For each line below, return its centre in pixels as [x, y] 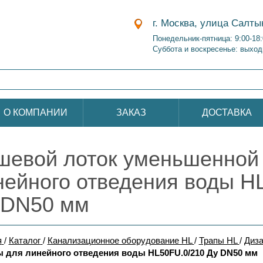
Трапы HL [218, 240]
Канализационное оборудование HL [119, 240]
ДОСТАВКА [227, 112]
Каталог [24, 240]
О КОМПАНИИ [35, 112]
